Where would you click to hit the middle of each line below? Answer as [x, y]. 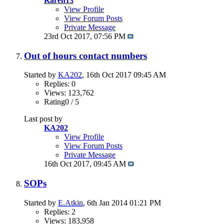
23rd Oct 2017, [69, 36]
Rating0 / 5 [61, 102]
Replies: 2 [60, 211]
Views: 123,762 [69, 93]
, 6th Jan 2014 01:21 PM [122, 202]
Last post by [43, 119]
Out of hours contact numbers [85, 55]
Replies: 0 [60, 84]
